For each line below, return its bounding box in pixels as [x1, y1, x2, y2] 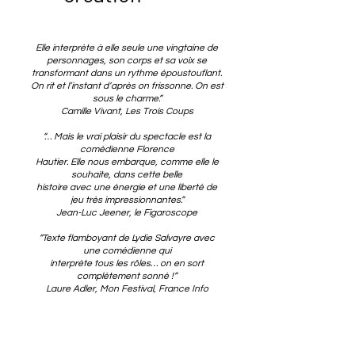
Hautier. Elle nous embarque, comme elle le [35, 157, 219, 167]
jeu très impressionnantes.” [70, 195, 184, 205]
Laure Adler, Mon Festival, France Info [45, 284, 208, 294]
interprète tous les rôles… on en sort [50, 258, 204, 269]
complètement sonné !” [77, 271, 177, 281]
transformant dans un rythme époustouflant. [32, 68, 222, 78]
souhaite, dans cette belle [71, 170, 182, 180]
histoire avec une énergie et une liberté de [36, 182, 217, 193]
